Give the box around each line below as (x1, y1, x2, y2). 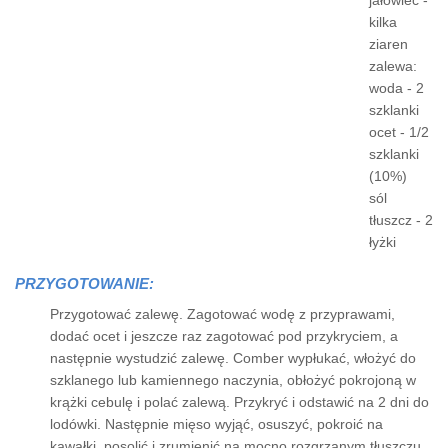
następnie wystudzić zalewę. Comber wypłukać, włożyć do (50, 350, 416, 366)
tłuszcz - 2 (369, 212, 433, 228)
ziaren (369, 36, 408, 52)
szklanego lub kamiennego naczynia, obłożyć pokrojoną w (50, 372, 416, 388)
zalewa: (369, 58, 417, 74)
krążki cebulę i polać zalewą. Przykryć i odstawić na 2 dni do (50, 394, 429, 410)
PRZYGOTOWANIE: (15, 274, 158, 292)
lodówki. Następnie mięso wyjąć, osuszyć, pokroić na (50, 416, 383, 432)
